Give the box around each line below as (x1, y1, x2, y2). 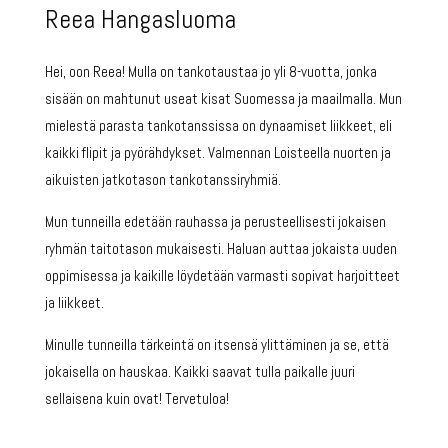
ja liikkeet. (44, 293, 104, 313)
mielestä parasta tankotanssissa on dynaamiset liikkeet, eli (44, 116, 392, 136)
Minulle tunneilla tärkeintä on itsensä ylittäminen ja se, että (44, 335, 389, 355)
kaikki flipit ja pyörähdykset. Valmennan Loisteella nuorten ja (44, 143, 391, 163)
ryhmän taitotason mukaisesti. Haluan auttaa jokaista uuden (44, 239, 397, 259)
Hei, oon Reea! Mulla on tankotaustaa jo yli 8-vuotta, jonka (44, 62, 377, 82)
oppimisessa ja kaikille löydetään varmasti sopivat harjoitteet (44, 266, 400, 286)
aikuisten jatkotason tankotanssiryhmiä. (44, 170, 281, 190)
